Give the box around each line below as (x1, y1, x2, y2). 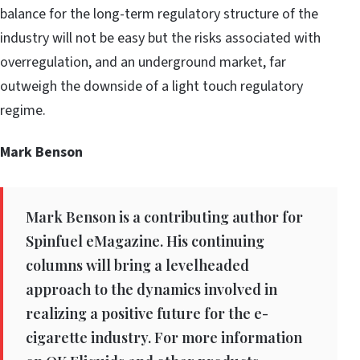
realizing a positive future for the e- (26, 304, 268, 324)
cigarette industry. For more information (26, 328, 302, 348)
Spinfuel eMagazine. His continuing (26, 231, 264, 252)
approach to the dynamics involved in (26, 280, 277, 300)
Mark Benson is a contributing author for (26, 207, 303, 227)
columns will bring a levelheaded (26, 256, 249, 276)
